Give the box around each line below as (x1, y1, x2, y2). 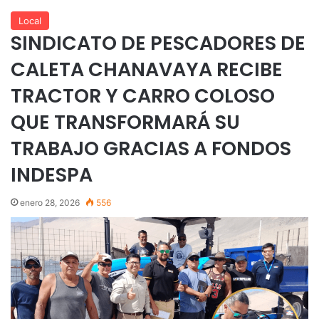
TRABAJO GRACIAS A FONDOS (11, 135, 291, 162)
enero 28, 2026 (20, 197, 80, 208)
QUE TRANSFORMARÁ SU (11, 108, 240, 135)
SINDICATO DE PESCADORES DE (11, 29, 305, 56)
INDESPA (11, 161, 93, 188)
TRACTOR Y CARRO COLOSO (11, 82, 275, 109)
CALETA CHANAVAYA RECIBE (11, 56, 283, 83)
